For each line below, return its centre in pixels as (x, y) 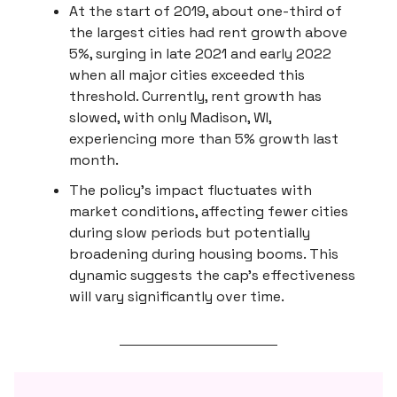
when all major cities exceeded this (187, 75)
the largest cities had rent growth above (208, 33)
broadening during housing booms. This (204, 254)
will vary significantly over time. (177, 297)
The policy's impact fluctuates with (191, 191)
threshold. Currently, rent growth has (195, 97)
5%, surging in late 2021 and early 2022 (200, 54)
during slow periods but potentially (190, 233)
